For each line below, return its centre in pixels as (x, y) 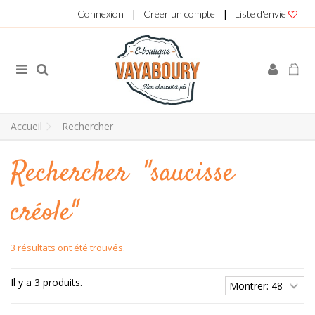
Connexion (101, 14)
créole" (44, 213)
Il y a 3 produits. (46, 282)
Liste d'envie (262, 14)
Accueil (26, 126)
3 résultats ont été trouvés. (68, 247)
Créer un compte (179, 14)
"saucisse (189, 174)
